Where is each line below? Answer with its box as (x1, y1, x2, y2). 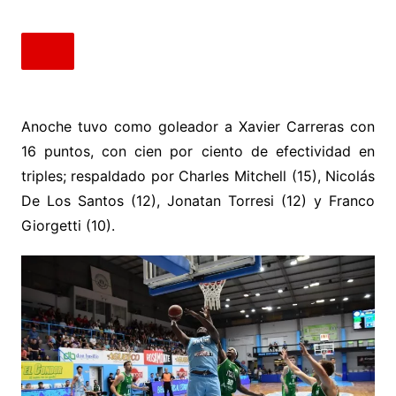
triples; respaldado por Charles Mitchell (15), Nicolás (20, 166, 376, 185)
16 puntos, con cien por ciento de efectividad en (20, 141, 376, 160)
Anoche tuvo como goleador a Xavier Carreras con (20, 117, 376, 135)
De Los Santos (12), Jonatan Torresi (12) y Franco (20, 191, 376, 209)
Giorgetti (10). (20, 216, 115, 234)
